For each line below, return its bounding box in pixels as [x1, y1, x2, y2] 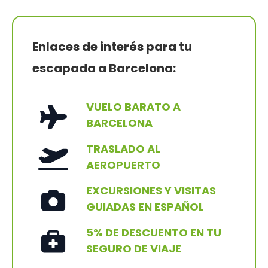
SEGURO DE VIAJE [86, 240, 181, 256]
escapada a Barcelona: [32, 60, 176, 77]
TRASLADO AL [86, 141, 160, 156]
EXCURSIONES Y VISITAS [86, 182, 216, 198]
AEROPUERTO [86, 157, 160, 172]
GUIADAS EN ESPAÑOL [86, 199, 204, 214]
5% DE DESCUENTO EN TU [86, 224, 221, 240]
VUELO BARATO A [86, 99, 181, 114]
